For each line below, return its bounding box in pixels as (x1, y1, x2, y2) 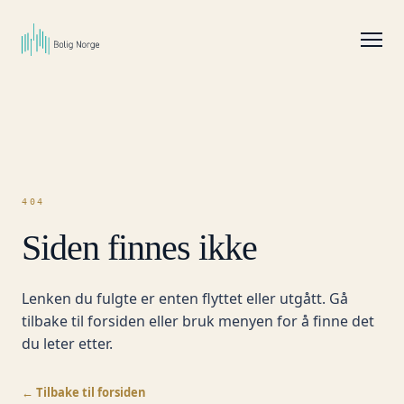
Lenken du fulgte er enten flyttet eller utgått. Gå (22, 289, 348, 308)
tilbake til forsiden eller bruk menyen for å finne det (22, 311, 374, 331)
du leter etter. (22, 334, 113, 353)
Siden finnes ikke (22, 227, 257, 268)
